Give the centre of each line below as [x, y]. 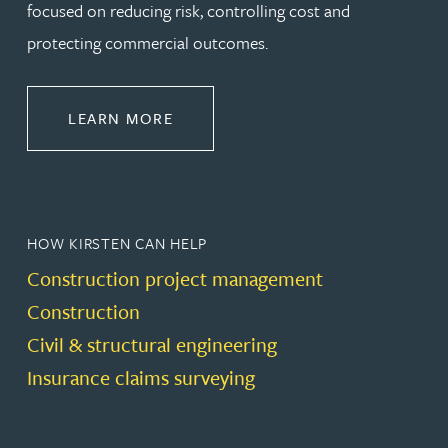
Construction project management [175, 278]
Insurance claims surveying [141, 377]
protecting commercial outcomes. [147, 42]
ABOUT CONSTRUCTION [269, 116]
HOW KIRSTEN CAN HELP [117, 242]
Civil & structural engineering [152, 344]
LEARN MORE [120, 117]
